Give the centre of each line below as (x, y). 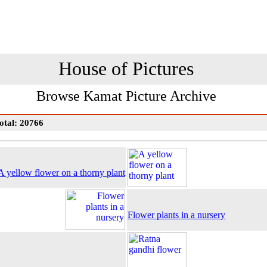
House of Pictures (126, 69)
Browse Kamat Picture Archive (126, 96)
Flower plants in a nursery (176, 215)
